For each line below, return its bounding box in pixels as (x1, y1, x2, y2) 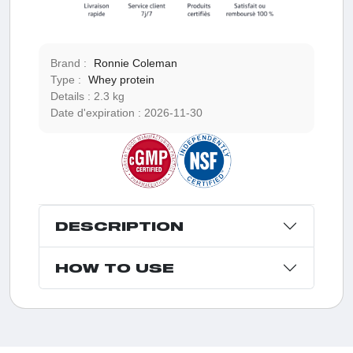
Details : (50, 90, 94, 103)
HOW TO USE (54, 260, 174, 276)
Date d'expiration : (50, 106, 144, 120)
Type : (50, 73, 84, 87)
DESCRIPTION (54, 218, 184, 234)
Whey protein (87, 73, 154, 87)
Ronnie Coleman (93, 57, 177, 70)
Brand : (50, 57, 90, 70)
